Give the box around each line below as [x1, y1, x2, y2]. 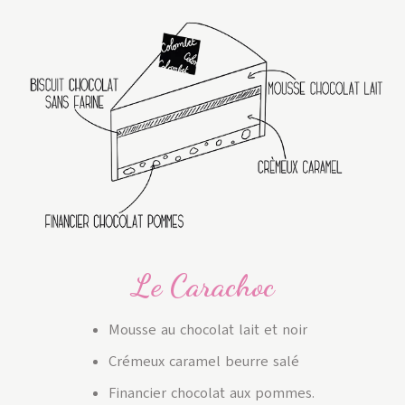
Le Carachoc [131, 267, 274, 306]
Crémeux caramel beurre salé [108, 352, 299, 372]
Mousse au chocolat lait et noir [108, 320, 307, 341]
